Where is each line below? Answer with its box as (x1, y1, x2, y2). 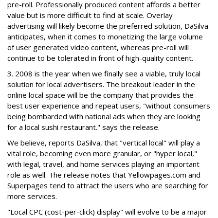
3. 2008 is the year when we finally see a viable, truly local (7, 69, 200, 78)
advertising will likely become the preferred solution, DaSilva (7, 21, 208, 31)
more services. (7, 191, 57, 201)
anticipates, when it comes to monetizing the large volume (7, 32, 203, 41)
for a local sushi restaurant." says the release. (7, 122, 160, 132)
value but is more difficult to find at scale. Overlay (7, 10, 173, 20)
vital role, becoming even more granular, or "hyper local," (7, 148, 197, 158)
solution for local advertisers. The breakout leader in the (7, 79, 195, 89)
